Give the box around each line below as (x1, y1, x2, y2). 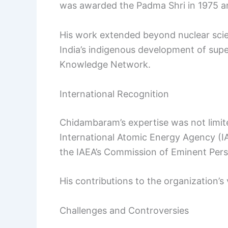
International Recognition (60, 88, 169, 99)
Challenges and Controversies (60, 205, 189, 216)
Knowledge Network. (60, 59, 151, 70)
